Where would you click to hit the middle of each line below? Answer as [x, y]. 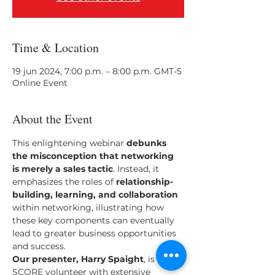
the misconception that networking [94, 156]
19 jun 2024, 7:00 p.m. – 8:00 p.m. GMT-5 [97, 71]
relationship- [145, 182]
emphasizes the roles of [64, 182]
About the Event [52, 119]
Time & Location [56, 48]
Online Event [40, 83]
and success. [39, 246]
